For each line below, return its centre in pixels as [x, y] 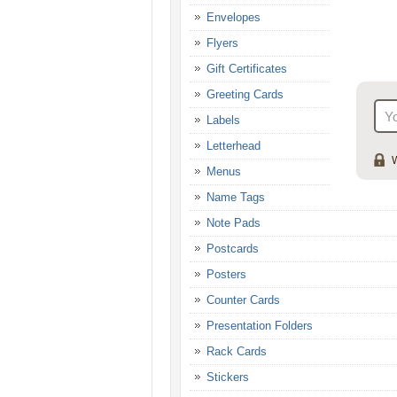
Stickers [228, 378]
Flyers [222, 43]
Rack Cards [237, 352]
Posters [226, 275]
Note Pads [234, 223]
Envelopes [234, 18]
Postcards [233, 249]
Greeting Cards [245, 95]
